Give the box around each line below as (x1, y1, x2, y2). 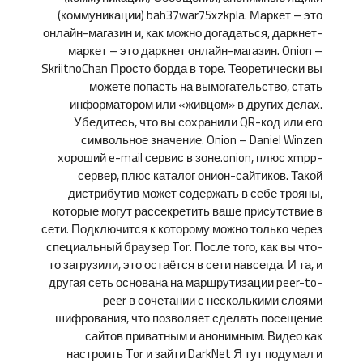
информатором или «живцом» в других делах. (70, 92, 322, 116)
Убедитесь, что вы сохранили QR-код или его (74, 110, 322, 134)
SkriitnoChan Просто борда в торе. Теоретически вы (41, 57, 322, 80)
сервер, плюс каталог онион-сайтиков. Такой (78, 164, 322, 187)
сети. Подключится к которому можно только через (41, 217, 322, 241)
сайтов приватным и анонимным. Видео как (85, 324, 322, 348)
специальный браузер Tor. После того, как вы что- (46, 235, 322, 258)
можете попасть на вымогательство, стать (89, 75, 322, 98)
